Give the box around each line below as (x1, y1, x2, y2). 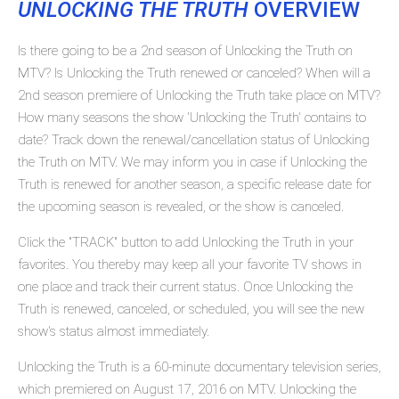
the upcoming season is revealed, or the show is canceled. (18, 199, 344, 216)
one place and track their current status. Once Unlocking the (18, 279, 353, 296)
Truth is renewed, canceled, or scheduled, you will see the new (18, 301, 364, 318)
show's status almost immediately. (18, 323, 209, 340)
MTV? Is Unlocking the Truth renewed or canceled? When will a (18, 65, 370, 82)
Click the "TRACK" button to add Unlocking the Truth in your (18, 234, 354, 251)
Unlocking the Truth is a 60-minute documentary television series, (18, 359, 381, 376)
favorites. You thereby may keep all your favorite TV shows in (18, 256, 362, 273)
